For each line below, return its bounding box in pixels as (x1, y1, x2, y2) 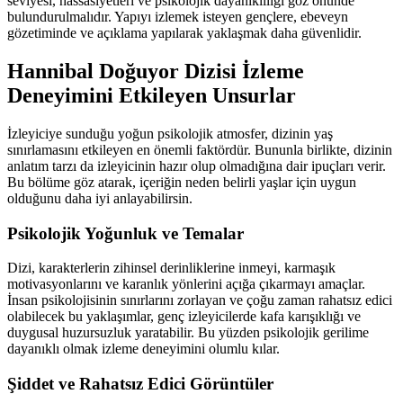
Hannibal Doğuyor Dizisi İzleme (7, 58, 304, 83)
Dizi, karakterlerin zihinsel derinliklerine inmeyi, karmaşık (7, 260, 336, 276)
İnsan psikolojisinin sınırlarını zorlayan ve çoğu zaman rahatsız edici (7, 292, 392, 309)
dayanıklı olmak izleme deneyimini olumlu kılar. (7, 341, 280, 357)
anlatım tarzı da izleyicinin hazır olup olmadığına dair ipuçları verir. (7, 157, 386, 174)
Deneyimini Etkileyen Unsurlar (7, 83, 296, 107)
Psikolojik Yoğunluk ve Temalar (7, 223, 244, 243)
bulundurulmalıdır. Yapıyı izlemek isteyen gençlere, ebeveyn (7, 9, 348, 25)
